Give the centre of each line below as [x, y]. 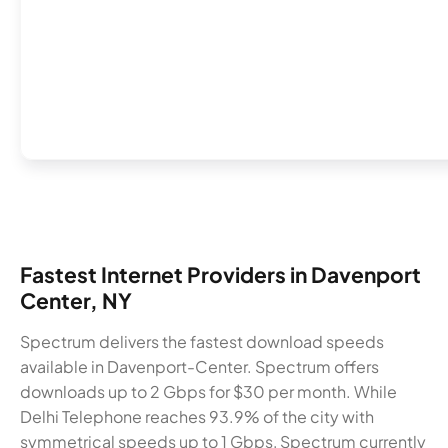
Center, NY [76, 301]
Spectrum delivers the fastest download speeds [202, 342]
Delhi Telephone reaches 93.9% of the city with [197, 417]
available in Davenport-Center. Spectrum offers [199, 367]
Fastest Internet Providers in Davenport [220, 275]
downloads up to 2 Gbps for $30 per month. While [208, 392]
